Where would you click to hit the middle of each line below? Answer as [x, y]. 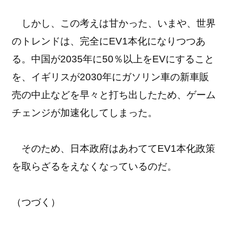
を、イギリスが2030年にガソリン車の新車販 [111, 77]
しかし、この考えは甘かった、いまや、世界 [114, 23]
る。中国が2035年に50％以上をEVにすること [113, 59]
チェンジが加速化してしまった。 [85, 112]
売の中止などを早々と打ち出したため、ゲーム [114, 95]
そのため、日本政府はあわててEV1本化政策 [114, 148]
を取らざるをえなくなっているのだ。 [96, 166]
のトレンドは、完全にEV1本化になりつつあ [109, 41]
